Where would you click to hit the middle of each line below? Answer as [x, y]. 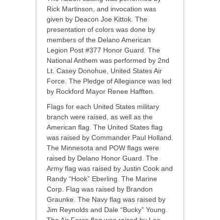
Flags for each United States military [103, 107]
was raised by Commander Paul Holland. [110, 138]
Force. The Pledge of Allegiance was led [109, 81]
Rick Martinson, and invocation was [101, 9]
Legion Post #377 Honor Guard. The [103, 50]
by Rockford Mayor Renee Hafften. [101, 92]
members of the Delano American [99, 40]
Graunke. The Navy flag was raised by [106, 200]
